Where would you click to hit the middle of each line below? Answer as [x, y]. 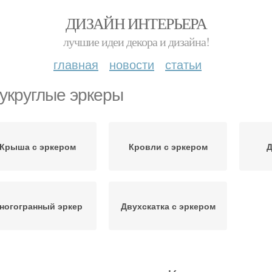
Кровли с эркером [168, 146]
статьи [183, 64]
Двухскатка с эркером [168, 206]
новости [132, 64]
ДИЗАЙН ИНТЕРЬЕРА [136, 23]
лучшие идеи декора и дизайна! [136, 42]
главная [76, 64]
